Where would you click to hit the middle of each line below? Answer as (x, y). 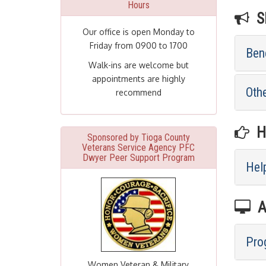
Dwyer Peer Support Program (138, 158)
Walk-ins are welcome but (138, 65)
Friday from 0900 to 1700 (138, 45)
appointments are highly (138, 79)
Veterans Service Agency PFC (139, 148)
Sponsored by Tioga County (138, 137)
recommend (138, 92)
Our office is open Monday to (138, 32)
